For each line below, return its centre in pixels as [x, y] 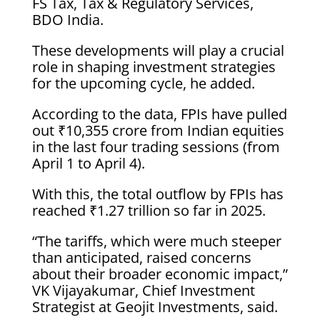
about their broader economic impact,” [160, 274]
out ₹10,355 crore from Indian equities [158, 130]
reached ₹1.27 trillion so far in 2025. [149, 210]
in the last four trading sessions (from [156, 147]
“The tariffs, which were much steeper [156, 241]
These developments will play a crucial [158, 50]
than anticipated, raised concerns [141, 257]
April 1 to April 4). [88, 163]
